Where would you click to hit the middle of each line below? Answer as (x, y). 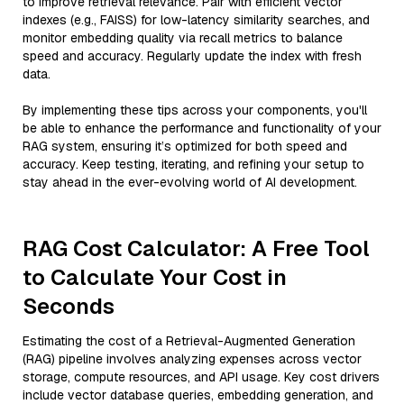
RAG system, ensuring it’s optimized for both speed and (185, 146)
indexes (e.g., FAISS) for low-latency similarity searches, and (196, 20)
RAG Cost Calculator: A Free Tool (196, 248)
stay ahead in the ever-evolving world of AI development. (190, 182)
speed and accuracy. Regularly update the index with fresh (192, 56)
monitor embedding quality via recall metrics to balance (183, 38)
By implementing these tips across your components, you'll (195, 110)
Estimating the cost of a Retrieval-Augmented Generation (189, 341)
